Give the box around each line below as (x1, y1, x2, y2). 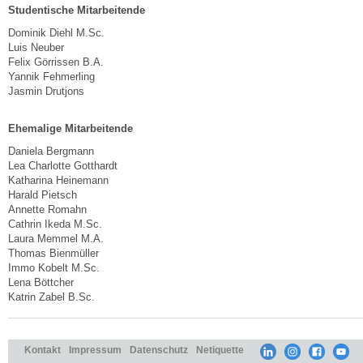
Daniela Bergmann (8, 144, 94, 157)
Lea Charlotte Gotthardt (8, 159, 117, 172)
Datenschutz (130, 344, 188, 355)
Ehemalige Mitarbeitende (8, 122, 133, 135)
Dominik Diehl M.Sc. (8, 26, 105, 39)
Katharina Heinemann (8, 173, 109, 186)
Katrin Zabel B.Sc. (8, 290, 95, 303)
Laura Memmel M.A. (8, 232, 104, 245)
